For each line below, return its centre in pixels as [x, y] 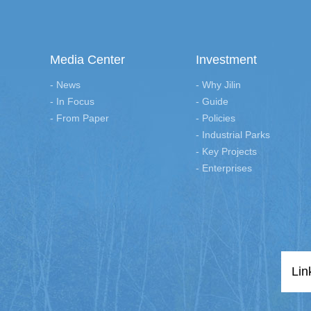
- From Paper [79, 118]
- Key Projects [226, 152]
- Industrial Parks [233, 135]
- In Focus [72, 102]
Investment [226, 60]
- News [65, 85]
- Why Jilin [218, 85]
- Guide [212, 102]
